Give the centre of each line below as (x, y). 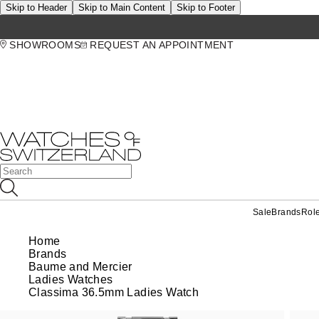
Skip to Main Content (122, 7)
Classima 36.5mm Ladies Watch (114, 292)
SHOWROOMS (43, 45)
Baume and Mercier (80, 267)
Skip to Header (36, 7)
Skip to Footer (206, 7)
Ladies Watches (71, 279)
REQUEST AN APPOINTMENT (161, 45)
